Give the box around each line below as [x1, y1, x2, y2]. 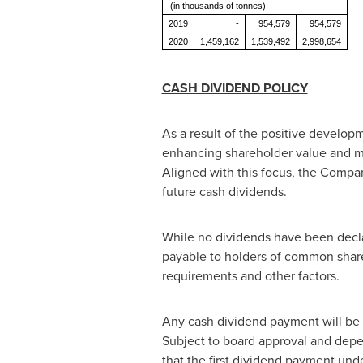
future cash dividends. [161, 182, 287, 201]
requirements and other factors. [161, 267, 340, 285]
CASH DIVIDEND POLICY [161, 79, 308, 97]
